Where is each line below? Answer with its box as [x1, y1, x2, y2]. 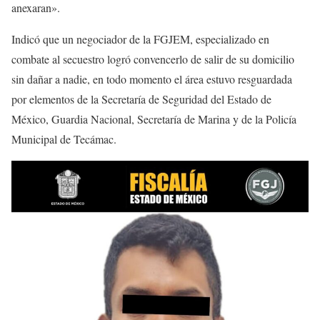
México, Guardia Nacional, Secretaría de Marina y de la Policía [11, 111, 296, 126]
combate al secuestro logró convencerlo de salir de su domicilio [11, 51, 294, 66]
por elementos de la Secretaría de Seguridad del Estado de [11, 91, 271, 106]
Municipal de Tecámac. [11, 131, 116, 146]
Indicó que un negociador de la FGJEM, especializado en [11, 31, 269, 46]
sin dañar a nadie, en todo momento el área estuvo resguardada [11, 71, 292, 86]
